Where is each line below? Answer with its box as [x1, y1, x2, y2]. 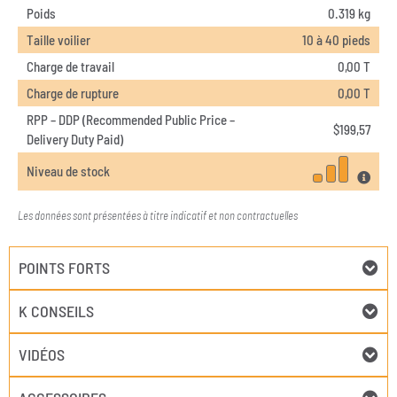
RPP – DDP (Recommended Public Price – [27, 111, 235, 128]
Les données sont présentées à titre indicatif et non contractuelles [18, 207, 300, 222]
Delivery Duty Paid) [27, 130, 123, 147]
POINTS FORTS [19, 258, 110, 278]
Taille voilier [27, 31, 90, 48]
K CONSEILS [19, 301, 94, 322]
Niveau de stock [27, 162, 110, 179]
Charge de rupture [27, 84, 119, 101]
